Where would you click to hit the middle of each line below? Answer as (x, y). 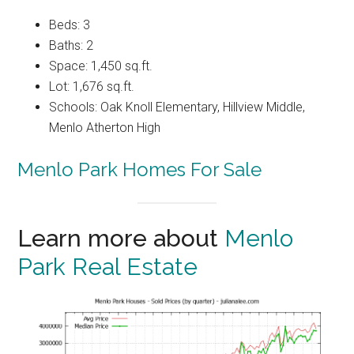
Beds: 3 (70, 25)
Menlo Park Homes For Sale (140, 170)
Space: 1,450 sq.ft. (101, 66)
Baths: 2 (72, 46)
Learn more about (121, 239)
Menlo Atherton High (105, 128)
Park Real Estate (108, 267)
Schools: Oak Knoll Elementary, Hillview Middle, (177, 107)
